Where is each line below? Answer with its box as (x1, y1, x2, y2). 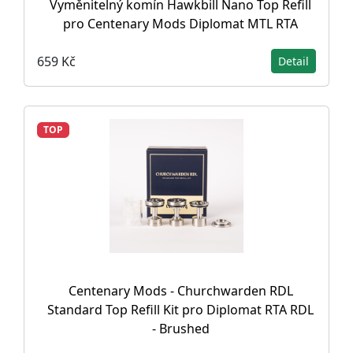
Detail (278, 54, 309, 69)
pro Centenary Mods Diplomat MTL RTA (63, 15, 298, 32)
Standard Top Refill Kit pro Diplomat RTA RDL (47, 301, 314, 318)
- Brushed (151, 320, 210, 337)
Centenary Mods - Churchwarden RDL (68, 282, 293, 299)
